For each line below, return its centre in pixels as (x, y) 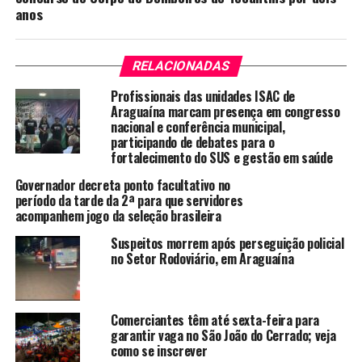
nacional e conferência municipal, (198, 127)
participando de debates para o (192, 143)
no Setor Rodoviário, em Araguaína (202, 259)
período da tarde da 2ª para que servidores (129, 201)
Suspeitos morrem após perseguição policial (227, 244)
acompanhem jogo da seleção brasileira (118, 216)
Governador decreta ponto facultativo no (123, 185)
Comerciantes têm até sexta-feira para (215, 320)
